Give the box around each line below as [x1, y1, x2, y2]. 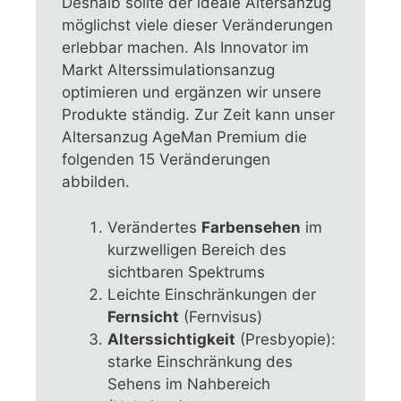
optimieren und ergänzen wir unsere [62, 83, 322, 102]
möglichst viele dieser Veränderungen [62, 16, 334, 35]
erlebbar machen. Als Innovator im [62, 38, 310, 57]
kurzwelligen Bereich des [107, 240, 287, 259]
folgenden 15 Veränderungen [62, 150, 271, 169]
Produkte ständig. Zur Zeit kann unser [62, 106, 336, 124]
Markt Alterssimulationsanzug [62, 61, 276, 80]
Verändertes [107, 218, 202, 236]
